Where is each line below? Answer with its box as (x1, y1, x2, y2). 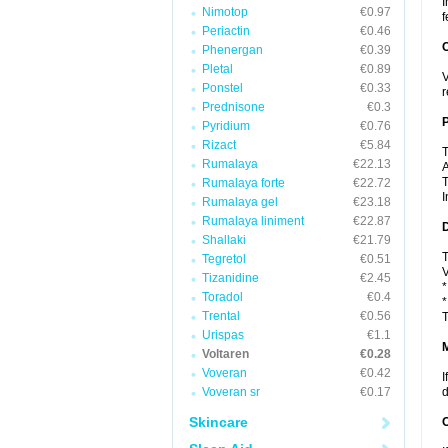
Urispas (202, 328, 244, 342)
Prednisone (202, 100, 265, 114)
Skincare (189, 414, 248, 430)
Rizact (202, 138, 236, 152)
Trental (202, 309, 240, 323)
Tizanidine (202, 271, 259, 285)
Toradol (202, 290, 243, 304)
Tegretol (202, 252, 246, 266)
